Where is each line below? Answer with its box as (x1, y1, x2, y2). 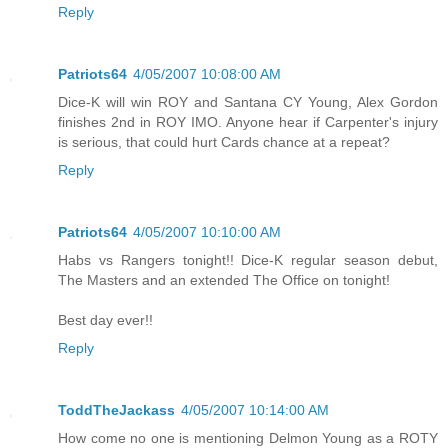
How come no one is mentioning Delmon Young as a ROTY (58, 429, 438, 446)
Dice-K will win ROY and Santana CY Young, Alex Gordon (58, 93, 438, 110)
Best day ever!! (58, 311, 153, 328)
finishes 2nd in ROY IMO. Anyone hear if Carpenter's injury (58, 113, 438, 130)
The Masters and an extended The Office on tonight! (58, 271, 390, 288)
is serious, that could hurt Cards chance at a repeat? (58, 133, 390, 150)
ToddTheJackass (58, 401, 175, 418)
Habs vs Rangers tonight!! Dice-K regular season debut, (58, 251, 438, 268)
